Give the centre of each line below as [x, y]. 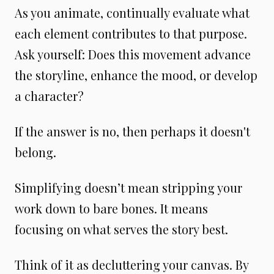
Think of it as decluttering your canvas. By [131, 264]
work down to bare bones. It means [111, 208]
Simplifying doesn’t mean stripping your [128, 187]
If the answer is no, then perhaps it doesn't [132, 131]
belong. [35, 152]
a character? [49, 95]
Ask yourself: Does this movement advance [133, 54]
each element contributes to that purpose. [131, 33]
